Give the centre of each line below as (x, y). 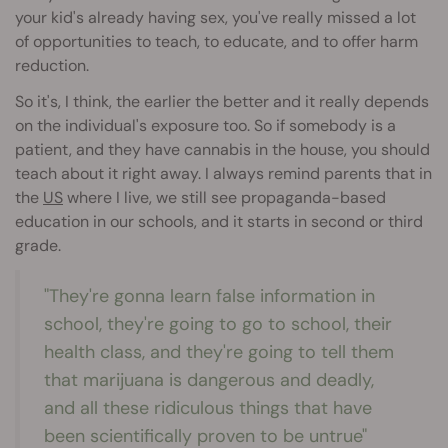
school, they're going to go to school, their (218, 323)
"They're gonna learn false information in (209, 295)
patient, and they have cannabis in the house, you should (222, 149)
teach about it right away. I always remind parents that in (223, 173)
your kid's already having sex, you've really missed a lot (215, 17)
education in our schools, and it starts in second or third (219, 221)
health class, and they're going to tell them (219, 351)
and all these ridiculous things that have (208, 407)
